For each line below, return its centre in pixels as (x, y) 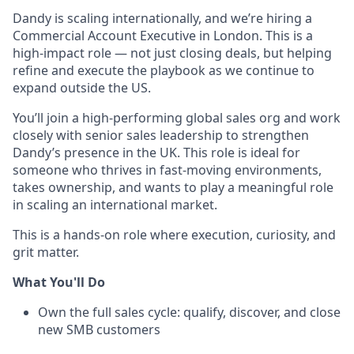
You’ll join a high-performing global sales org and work (177, 118)
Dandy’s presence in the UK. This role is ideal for (156, 153)
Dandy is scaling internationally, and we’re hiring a (162, 18)
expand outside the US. (82, 88)
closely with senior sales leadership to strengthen (161, 135)
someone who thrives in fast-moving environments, (167, 170)
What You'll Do (59, 282)
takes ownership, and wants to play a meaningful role (173, 187)
